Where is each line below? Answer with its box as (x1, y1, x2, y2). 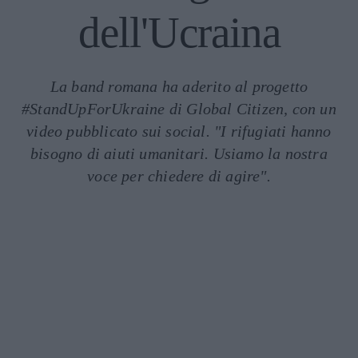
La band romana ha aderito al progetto (50, 78, 308, 95)
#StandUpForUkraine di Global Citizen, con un (22, 100, 336, 117)
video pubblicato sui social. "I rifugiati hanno (26, 122, 332, 140)
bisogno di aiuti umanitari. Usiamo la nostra (30, 145, 328, 162)
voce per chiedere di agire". (87, 167, 271, 185)
